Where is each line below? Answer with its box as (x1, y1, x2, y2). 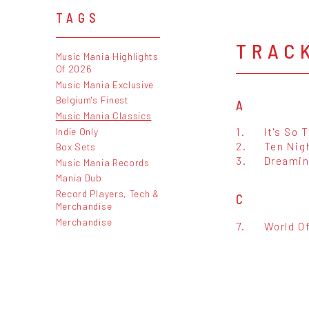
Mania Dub (55, 172, 102, 184)
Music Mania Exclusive (55, 78, 154, 90)
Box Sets (55, 141, 97, 153)
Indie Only (55, 125, 99, 137)
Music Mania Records (55, 156, 150, 168)
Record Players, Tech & (55, 187, 159, 199)
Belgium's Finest (55, 94, 129, 106)
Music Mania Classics (55, 109, 152, 121)
